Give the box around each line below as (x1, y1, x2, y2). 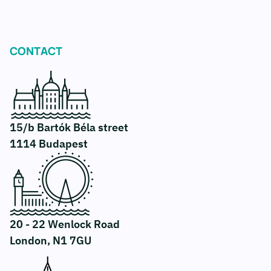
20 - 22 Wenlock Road (10, 217, 120, 232)
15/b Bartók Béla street (10, 120, 128, 135)
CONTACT (10, 44, 62, 59)
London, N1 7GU (10, 233, 91, 248)
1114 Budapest (10, 137, 88, 151)
